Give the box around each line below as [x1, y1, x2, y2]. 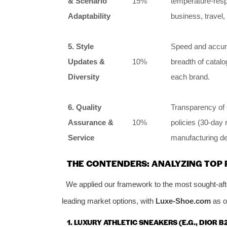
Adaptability [68, 11, 110, 20]
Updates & [68, 57, 105, 66]
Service [68, 133, 94, 142]
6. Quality [68, 102, 101, 111]
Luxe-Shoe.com [156, 196, 211, 205]
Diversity [68, 72, 99, 81]
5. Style [68, 42, 94, 51]
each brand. [171, 72, 210, 81]
